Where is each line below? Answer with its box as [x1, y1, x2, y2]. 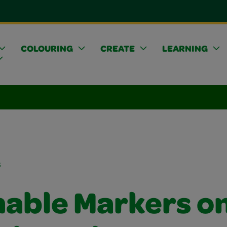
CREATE [100, 45, 135, 54]
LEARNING [162, 45, 208, 54]
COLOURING [20, 45, 73, 54]
